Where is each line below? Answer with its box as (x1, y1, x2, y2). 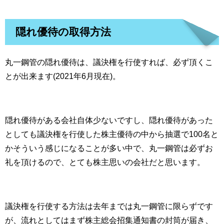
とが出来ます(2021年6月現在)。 (5, 72, 120, 80)
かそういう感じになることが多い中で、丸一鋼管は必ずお (5, 144, 213, 152)
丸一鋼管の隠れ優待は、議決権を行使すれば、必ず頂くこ (5, 58, 213, 66)
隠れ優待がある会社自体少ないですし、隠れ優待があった (5, 116, 213, 124)
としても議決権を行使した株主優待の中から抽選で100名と (5, 130, 218, 138)
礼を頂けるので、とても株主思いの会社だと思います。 (5, 158, 205, 166)
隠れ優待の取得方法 (15, 26, 111, 37)
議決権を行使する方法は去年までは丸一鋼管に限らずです (5, 202, 213, 210)
